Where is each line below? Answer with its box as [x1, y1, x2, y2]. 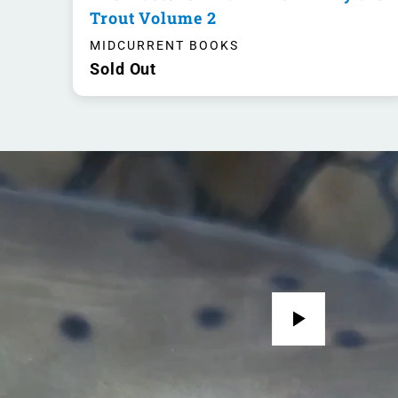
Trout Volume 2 [90, 6, 217, 28]
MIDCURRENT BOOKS [90, 38, 240, 53]
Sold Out [90, 60, 157, 79]
